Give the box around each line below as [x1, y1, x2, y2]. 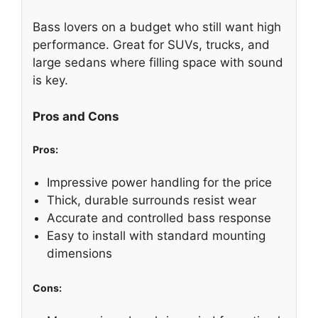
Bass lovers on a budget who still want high [33, 20, 281, 35]
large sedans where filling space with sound [33, 55, 283, 70]
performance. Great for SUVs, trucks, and [33, 38, 270, 53]
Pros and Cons [33, 109, 119, 124]
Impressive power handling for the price [47, 175, 272, 190]
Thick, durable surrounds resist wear [47, 192, 256, 207]
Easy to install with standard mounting [47, 228, 265, 243]
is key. [33, 73, 68, 88]
